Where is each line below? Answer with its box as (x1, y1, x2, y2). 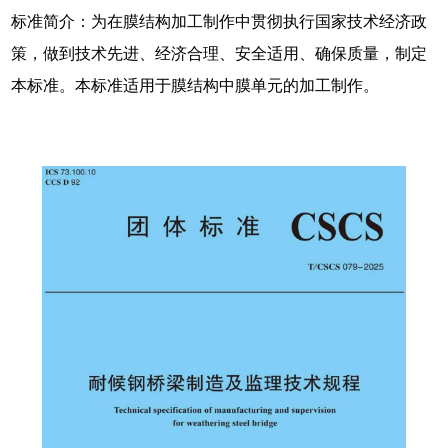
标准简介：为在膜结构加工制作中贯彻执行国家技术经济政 (11, 12, 428, 30)
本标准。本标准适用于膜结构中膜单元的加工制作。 (11, 76, 380, 94)
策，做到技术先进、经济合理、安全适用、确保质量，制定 (11, 44, 428, 62)
